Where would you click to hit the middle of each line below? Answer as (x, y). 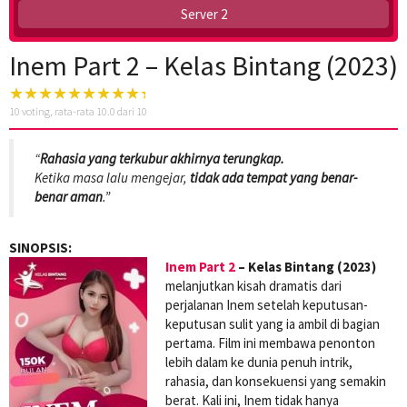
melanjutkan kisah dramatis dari (253, 285)
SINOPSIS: (40, 247)
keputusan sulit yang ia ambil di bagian (273, 323)
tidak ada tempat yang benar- (273, 178)
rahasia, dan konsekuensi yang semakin (276, 381)
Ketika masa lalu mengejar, (112, 178)
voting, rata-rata (58, 111)
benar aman (69, 197)
